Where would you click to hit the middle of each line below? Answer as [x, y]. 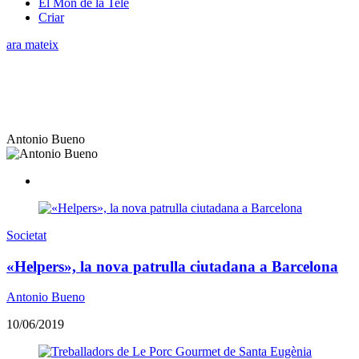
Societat [26, 235]
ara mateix [32, 44]
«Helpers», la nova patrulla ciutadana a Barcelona [172, 266]
